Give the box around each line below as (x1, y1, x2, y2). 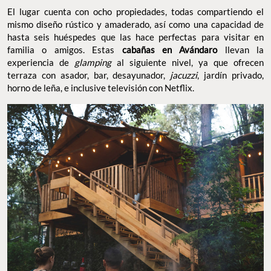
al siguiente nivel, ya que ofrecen (117, 57, 264, 68)
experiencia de (7, 57, 74, 68)
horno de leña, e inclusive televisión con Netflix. (7, 82, 196, 94)
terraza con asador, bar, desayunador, (7, 70, 171, 81)
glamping (74, 57, 117, 68)
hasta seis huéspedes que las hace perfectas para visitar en (7, 31, 264, 43)
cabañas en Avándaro (122, 44, 218, 56)
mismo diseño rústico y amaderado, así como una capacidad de (7, 19, 264, 30)
